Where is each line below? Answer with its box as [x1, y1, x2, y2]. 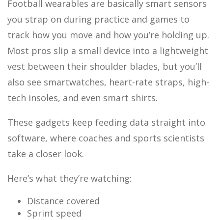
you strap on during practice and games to [7, 13, 190, 26]
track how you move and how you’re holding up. [7, 29, 209, 41]
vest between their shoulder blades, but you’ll [7, 60, 202, 73]
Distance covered [27, 195, 100, 207]
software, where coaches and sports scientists [7, 132, 204, 144]
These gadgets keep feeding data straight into [7, 116, 205, 129]
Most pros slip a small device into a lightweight [7, 45, 208, 57]
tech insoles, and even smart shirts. [7, 92, 158, 104]
